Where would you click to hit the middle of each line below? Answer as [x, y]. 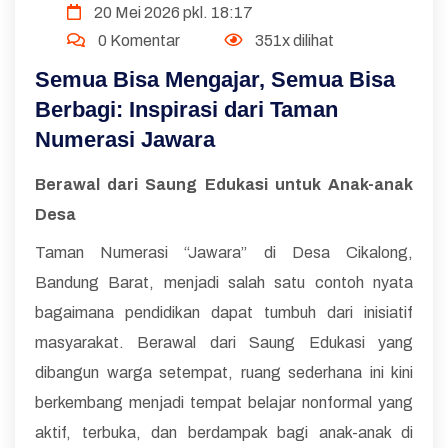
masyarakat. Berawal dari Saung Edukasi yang [224, 342]
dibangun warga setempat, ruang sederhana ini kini [224, 372]
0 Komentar [137, 40]
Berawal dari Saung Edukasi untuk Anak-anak [224, 184]
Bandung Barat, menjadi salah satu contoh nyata [224, 282]
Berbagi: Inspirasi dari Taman [186, 109]
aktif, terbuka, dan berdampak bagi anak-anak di [224, 432]
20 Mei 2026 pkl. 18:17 [172, 12]
